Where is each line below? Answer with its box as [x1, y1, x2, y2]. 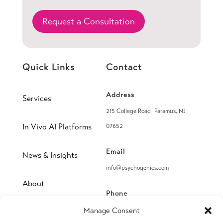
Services [22, 93, 51, 103]
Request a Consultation [42, 15, 135, 27]
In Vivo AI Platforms [22, 121, 92, 131]
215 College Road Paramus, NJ [106, 107, 186, 114]
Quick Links [22, 61, 75, 73]
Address [106, 90, 135, 99]
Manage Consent [83, 206, 140, 215]
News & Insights [22, 150, 78, 160]
